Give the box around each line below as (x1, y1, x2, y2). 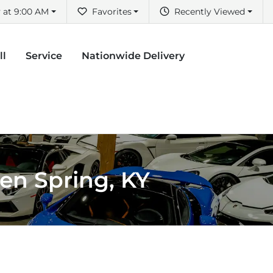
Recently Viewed (174, 7, 246, 17)
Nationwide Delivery (82, 49, 185, 62)
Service (26, 49, 62, 62)
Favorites (91, 7, 132, 17)
